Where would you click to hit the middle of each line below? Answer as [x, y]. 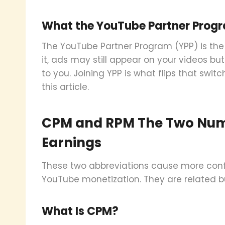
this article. [65, 87]
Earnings [72, 142]
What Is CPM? [80, 211]
